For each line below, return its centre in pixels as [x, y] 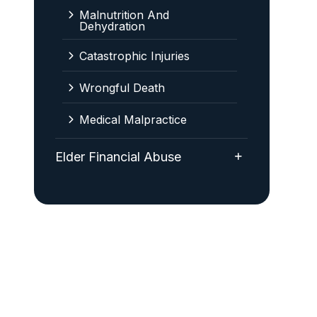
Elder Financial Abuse [118, 157]
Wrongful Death [122, 88]
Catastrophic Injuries [134, 56]
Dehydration [112, 26]
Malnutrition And [124, 15]
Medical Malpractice [133, 120]
